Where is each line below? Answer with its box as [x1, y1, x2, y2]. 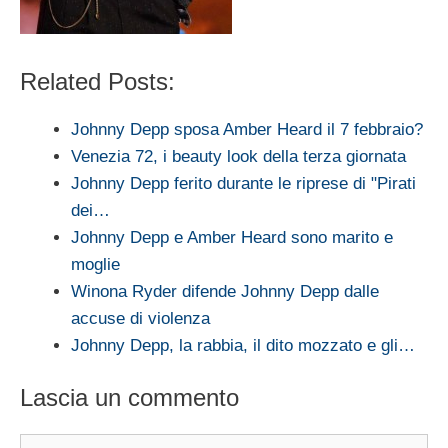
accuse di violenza [71, 308, 210, 328]
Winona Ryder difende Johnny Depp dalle [71, 281, 379, 301]
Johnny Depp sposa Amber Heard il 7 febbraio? [71, 119, 423, 139]
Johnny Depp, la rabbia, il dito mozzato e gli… [71, 335, 415, 355]
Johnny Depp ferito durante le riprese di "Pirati [71, 173, 416, 193]
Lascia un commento [20, 384, 239, 411]
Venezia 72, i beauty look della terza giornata [71, 146, 406, 166]
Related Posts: [20, 67, 175, 95]
